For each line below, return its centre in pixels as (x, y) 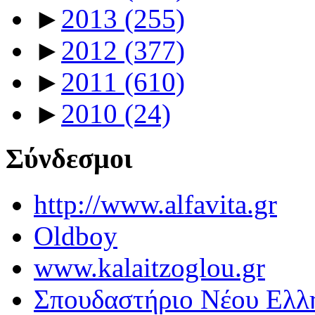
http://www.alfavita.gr (155, 204)
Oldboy (76, 236)
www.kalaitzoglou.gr (149, 268)
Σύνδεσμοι (69, 159)
